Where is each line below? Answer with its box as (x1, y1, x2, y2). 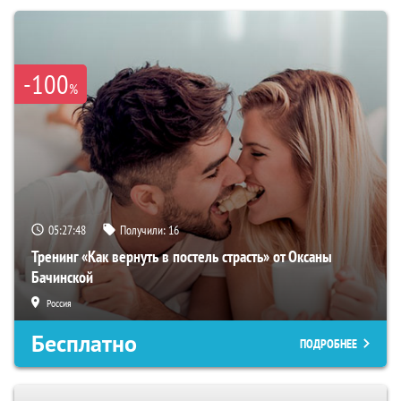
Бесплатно (31, 328, 137, 360)
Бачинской (31, 267, 93, 288)
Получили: (120, 222, 168, 239)
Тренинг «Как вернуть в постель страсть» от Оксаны (31, 246, 332, 268)
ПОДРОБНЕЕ (300, 336, 357, 353)
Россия (47, 296, 72, 311)
